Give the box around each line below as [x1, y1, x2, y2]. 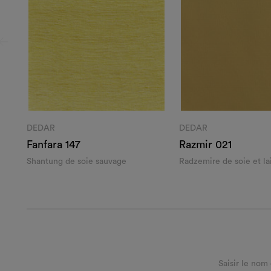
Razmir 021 [178, 139, 232, 151]
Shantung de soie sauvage [26, 157, 126, 166]
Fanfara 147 [26, 139, 80, 151]
